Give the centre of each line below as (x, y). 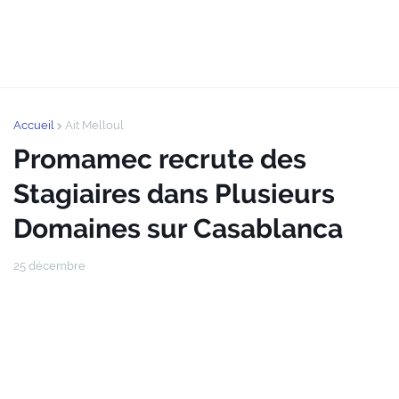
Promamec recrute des (160, 159)
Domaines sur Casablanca (178, 228)
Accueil (34, 125)
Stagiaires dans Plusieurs (174, 194)
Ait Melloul (94, 125)
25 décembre (49, 266)
